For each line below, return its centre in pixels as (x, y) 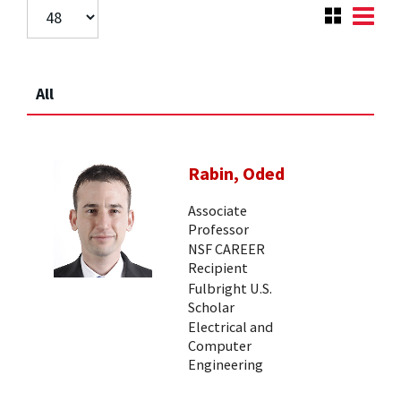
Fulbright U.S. (230, 288)
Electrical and (230, 327)
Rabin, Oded (236, 174)
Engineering (226, 365)
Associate (218, 210)
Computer (220, 346)
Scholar (211, 307)
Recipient (218, 268)
